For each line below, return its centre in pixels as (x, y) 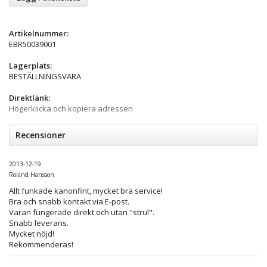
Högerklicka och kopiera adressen (71, 108)
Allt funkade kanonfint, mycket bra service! (86, 190)
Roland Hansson (32, 174)
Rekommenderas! (41, 244)
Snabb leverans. (39, 223)
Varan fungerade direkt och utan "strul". (82, 212)
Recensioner (41, 135)
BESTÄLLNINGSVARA (45, 76)
